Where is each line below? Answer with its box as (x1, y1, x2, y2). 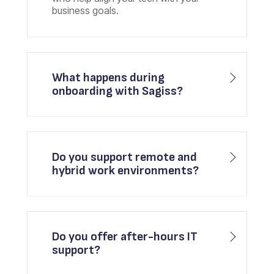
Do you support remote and (52, 150, 198, 165)
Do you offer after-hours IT (52, 229, 198, 245)
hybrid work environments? (52, 163, 199, 179)
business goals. (52, 4, 119, 17)
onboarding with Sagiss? (52, 84, 183, 99)
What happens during (52, 70, 165, 86)
